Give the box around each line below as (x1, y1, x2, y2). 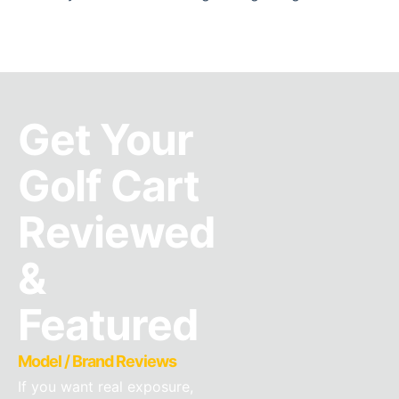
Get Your (18, 113, 193, 167)
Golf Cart (18, 159, 199, 213)
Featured (18, 298, 199, 352)
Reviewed (18, 206, 216, 259)
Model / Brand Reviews (18, 352, 176, 371)
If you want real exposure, (18, 378, 193, 396)
